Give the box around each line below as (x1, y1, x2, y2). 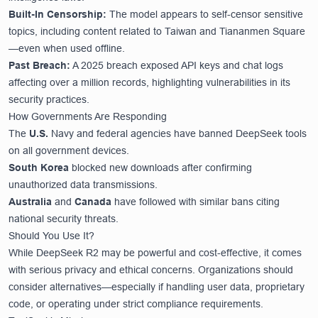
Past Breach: (9, 59, 70, 71)
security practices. (9, 93, 89, 105)
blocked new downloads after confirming (69, 161, 252, 173)
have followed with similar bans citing (111, 195, 280, 207)
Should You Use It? (9, 229, 94, 241)
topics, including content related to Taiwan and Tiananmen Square (9, 25, 305, 37)
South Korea (9, 161, 69, 173)
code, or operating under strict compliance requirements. (9, 297, 263, 309)
